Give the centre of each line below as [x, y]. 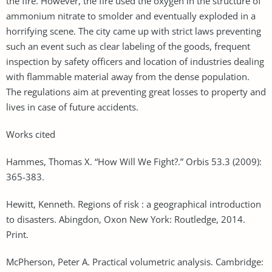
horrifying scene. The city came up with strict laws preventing [134, 31]
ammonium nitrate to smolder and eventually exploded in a [131, 15]
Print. [17, 234]
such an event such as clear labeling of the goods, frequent [128, 46]
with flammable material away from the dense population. [128, 76]
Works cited [31, 134]
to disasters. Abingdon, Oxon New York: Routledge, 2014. [126, 219]
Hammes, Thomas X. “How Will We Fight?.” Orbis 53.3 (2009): [134, 161]
